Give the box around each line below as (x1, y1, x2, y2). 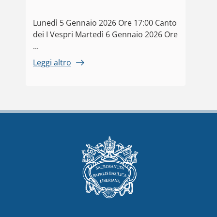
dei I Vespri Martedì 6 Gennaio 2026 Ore (33, 29, 178, 40)
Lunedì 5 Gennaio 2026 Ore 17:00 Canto (33, 17, 177, 28)
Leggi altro (33, 57, 71, 68)
